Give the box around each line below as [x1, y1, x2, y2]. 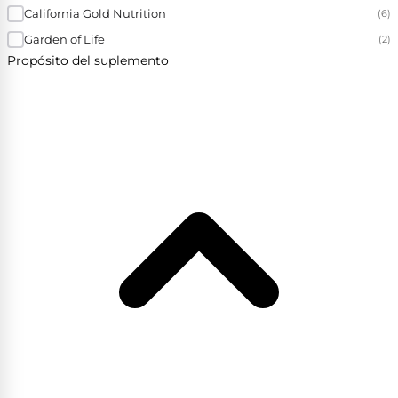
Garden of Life [24, 32, 105, 47]
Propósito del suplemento [7, 52, 169, 68]
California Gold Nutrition [24, 6, 166, 21]
